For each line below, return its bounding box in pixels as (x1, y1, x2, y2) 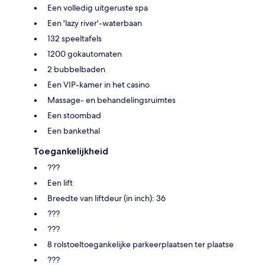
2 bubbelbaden (47, 63, 105, 75)
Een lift (47, 177, 73, 188)
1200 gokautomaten (47, 48, 122, 59)
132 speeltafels (47, 33, 102, 44)
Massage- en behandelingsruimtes (47, 94, 176, 105)
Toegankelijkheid (33, 145, 108, 157)
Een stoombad (47, 109, 101, 121)
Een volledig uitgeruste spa (47, 2, 148, 13)
